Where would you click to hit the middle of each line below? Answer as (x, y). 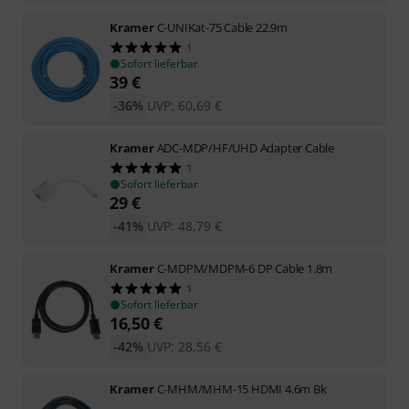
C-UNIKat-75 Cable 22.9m (222, 27)
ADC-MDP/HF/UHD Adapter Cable (246, 147)
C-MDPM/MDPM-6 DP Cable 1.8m (245, 268)
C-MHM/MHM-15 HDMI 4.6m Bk (241, 388)
